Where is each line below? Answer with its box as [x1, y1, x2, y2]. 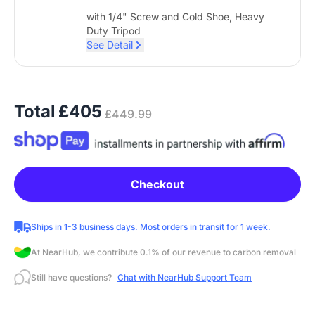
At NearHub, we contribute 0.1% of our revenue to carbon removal [31, 247, 296, 258]
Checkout [131, 176, 184, 191]
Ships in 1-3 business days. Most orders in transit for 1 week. [31, 221, 271, 233]
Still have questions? [31, 272, 112, 283]
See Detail [86, 39, 133, 51]
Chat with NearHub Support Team [117, 272, 252, 283]
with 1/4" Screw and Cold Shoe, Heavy [86, 11, 264, 23]
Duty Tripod [86, 25, 141, 37]
